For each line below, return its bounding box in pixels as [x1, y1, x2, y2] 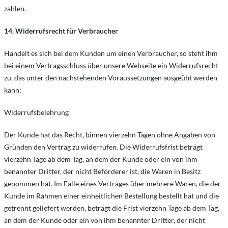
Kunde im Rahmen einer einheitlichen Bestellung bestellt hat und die [4, 191, 219, 200]
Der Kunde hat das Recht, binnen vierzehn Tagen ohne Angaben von [4, 130, 215, 139]
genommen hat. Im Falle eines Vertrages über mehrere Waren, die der [4, 179, 221, 188]
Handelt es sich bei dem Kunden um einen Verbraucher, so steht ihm [4, 49, 218, 58]
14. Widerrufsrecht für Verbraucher [4, 26, 118, 35]
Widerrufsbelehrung [4, 108, 69, 117]
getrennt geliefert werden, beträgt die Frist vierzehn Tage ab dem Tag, [4, 204, 219, 212]
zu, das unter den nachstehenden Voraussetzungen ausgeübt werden [4, 73, 217, 82]
